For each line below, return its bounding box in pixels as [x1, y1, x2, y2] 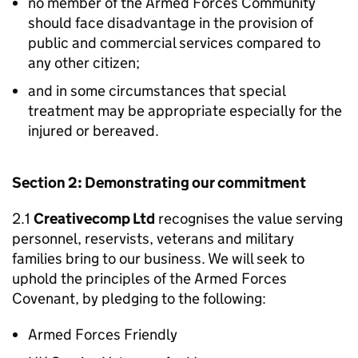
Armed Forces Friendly [28, 325, 177, 344]
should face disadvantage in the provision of [28, 14, 313, 32]
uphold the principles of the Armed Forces [12, 269, 287, 288]
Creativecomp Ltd [34, 209, 155, 228]
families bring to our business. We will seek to [12, 249, 304, 268]
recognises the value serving [155, 209, 343, 228]
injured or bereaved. [28, 121, 159, 140]
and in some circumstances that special [28, 82, 285, 100]
